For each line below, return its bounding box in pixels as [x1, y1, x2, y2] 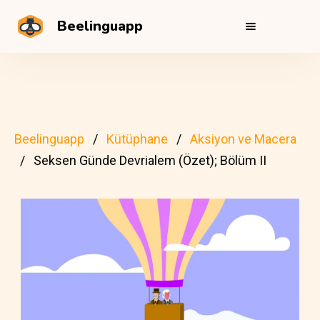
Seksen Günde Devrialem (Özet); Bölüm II [34, 153, 266, 168]
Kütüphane [106, 131, 168, 146]
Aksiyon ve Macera [190, 131, 296, 146]
